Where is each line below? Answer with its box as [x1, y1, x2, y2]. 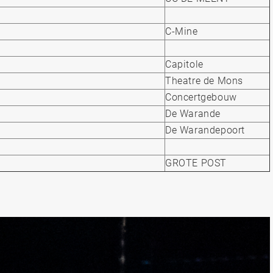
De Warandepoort [165, 124, 245, 136]
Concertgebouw [165, 91, 237, 103]
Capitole [165, 58, 204, 70]
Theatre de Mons [165, 74, 243, 87]
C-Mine [165, 25, 198, 37]
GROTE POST [165, 157, 227, 169]
